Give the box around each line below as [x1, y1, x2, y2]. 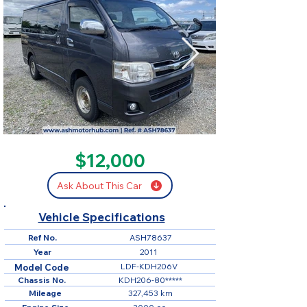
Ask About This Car [57, 179, 142, 192]
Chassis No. [18, 275, 66, 285]
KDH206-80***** [119, 275, 182, 285]
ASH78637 [129, 232, 172, 243]
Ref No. [27, 232, 57, 243]
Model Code [14, 262, 69, 273]
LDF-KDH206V [121, 261, 177, 271]
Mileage [29, 288, 62, 298]
